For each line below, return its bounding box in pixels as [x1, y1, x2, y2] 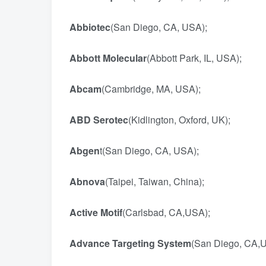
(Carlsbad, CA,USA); [122, 205, 220, 219]
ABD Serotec [69, 113, 128, 126]
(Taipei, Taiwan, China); [105, 175, 214, 188]
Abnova [69, 175, 105, 188]
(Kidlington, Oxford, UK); [128, 113, 230, 126]
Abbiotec [69, 20, 110, 34]
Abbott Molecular [69, 51, 147, 65]
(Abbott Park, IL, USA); [147, 51, 242, 65]
